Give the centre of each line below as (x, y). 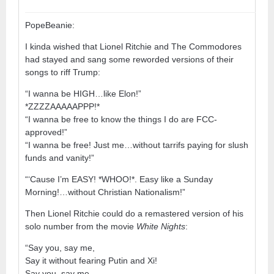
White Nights (161, 226)
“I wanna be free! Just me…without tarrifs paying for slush (137, 145)
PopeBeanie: (50, 25)
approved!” (46, 132)
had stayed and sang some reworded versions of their (129, 59)
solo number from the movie (81, 226)
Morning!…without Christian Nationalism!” (105, 192)
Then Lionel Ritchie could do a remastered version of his (134, 213)
